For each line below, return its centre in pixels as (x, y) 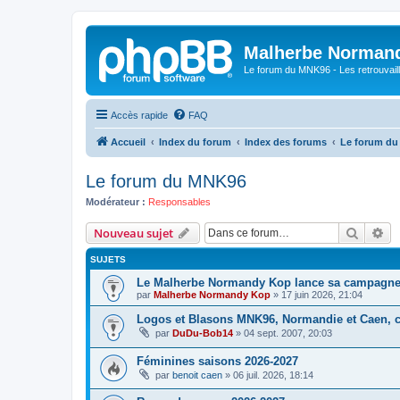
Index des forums (286, 142)
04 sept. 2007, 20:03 (288, 333)
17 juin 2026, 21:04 (322, 295)
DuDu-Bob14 (203, 333)
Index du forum (195, 142)
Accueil (128, 142)
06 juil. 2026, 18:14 (273, 375)
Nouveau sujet (133, 233)
